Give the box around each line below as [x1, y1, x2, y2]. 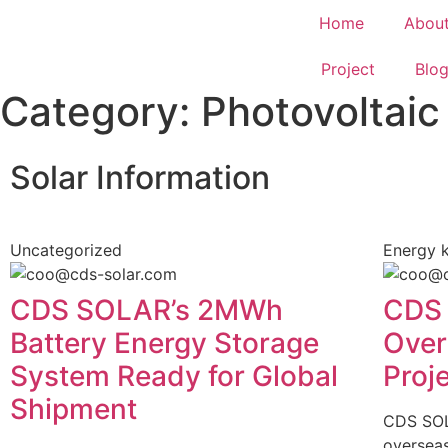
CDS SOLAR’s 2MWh [10, 293, 283, 327]
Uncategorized [10, 240, 122, 260]
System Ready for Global [10, 359, 338, 393]
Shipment [10, 392, 137, 426]
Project [321, 59, 375, 79]
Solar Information [10, 158, 270, 197]
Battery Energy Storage [10, 326, 319, 360]
